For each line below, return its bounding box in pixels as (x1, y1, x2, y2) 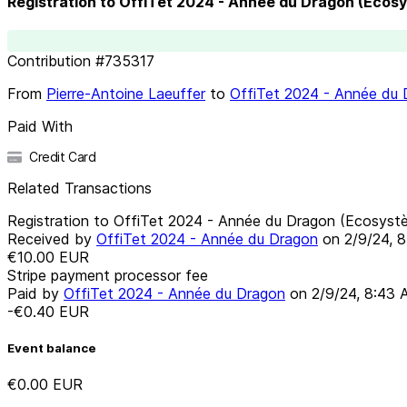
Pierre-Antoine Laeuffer (46, 84, 205, 103)
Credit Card (29, 148, 96, 164)
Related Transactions (7, 178, 152, 197)
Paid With (7, 116, 73, 135)
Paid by (7, 283, 64, 303)
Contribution (7, 51, 91, 70)
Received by (7, 229, 96, 248)
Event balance (7, 340, 96, 355)
